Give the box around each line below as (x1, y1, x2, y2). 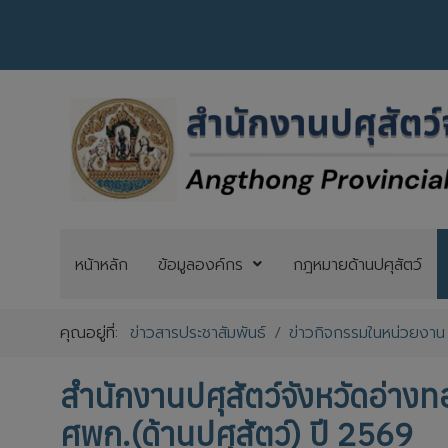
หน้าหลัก (74, 252, 128, 277)
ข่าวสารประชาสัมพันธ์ (130, 321, 267, 345)
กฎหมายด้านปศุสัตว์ (292, 252, 422, 277)
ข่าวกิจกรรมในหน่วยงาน (289, 321, 446, 345)
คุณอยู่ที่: (60, 321, 131, 345)
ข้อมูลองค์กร (157, 252, 243, 277)
